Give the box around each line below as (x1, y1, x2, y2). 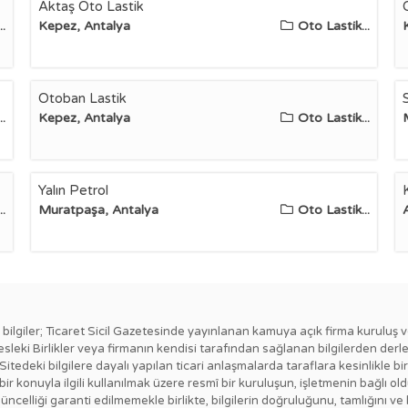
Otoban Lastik (37, 90, 127, 107)
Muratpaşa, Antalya (37, 202, 158, 218)
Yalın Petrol (37, 182, 108, 199)
